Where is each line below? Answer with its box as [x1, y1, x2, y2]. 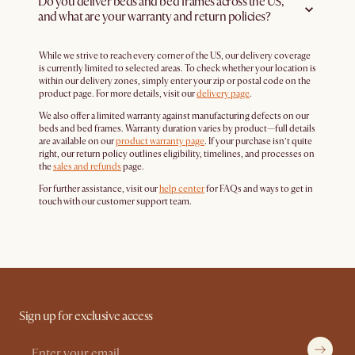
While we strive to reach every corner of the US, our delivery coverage [39, 50, 311, 62]
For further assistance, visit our [39, 183, 159, 195]
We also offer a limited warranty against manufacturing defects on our [39, 110, 309, 122]
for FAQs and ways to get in [204, 183, 313, 195]
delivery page [197, 88, 250, 100]
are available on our [39, 136, 116, 147]
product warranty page [116, 136, 204, 147]
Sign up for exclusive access [19, 308, 153, 324]
